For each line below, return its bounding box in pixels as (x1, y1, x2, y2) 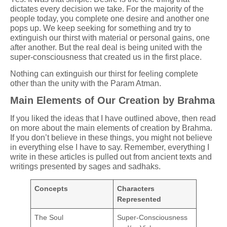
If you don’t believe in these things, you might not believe (10, 133, 212, 142)
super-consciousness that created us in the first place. (10, 52, 204, 61)
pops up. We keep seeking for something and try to (10, 23, 191, 32)
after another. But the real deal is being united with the (10, 43, 202, 52)
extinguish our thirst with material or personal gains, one (10, 33, 210, 42)
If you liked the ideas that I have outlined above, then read (10, 114, 216, 123)
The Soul (34, 213, 64, 222)
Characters (117, 184, 155, 193)
